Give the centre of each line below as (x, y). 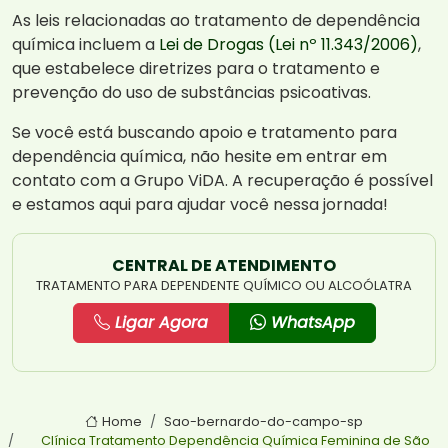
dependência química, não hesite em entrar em (199, 157)
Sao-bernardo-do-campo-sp (264, 422)
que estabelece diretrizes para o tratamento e (196, 69)
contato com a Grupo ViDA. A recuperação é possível (222, 181)
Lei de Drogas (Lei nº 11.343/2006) (288, 45)
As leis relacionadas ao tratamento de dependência (216, 21)
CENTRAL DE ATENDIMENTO (224, 266)
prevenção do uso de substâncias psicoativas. (191, 93)
